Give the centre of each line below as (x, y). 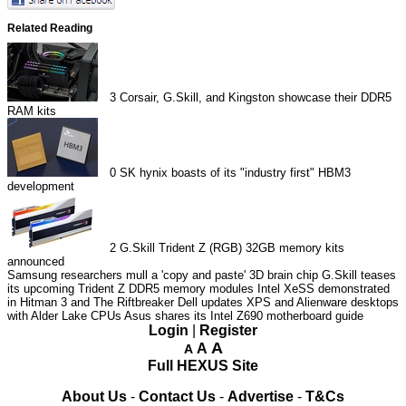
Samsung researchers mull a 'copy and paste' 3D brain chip (163, 275)
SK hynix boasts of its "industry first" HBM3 (236, 172)
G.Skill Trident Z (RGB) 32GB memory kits (232, 247)
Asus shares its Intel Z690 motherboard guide (244, 315)
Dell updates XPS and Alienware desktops (288, 302)
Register (228, 330)
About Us (94, 396)
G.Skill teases (359, 275)
